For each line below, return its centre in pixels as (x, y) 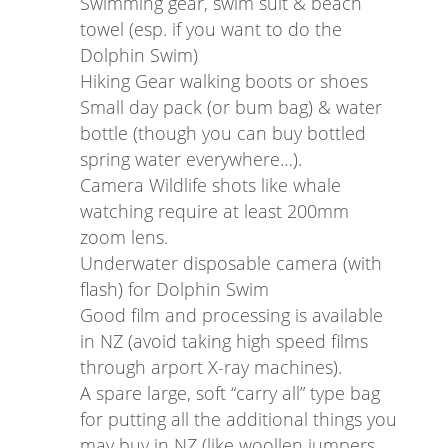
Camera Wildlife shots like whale (210, 184)
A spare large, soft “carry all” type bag (230, 392)
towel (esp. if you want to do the (211, 28)
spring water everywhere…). (191, 158)
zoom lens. (124, 236)
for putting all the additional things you (238, 418)
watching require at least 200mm (214, 210)
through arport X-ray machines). (211, 366)
